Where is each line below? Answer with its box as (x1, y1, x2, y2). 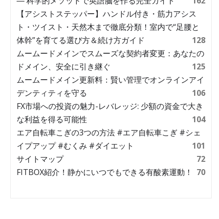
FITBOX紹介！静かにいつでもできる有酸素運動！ (17, 167, 193, 177)
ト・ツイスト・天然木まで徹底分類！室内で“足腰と (17, 22, 199, 32)
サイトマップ (17, 153, 64, 164)
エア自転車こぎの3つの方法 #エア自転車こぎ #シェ (17, 127, 201, 138)
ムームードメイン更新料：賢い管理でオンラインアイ (17, 74, 204, 85)
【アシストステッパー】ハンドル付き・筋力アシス (17, 8, 197, 19)
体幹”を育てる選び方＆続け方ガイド (17, 35, 145, 45)
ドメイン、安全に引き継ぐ (17, 61, 110, 72)
